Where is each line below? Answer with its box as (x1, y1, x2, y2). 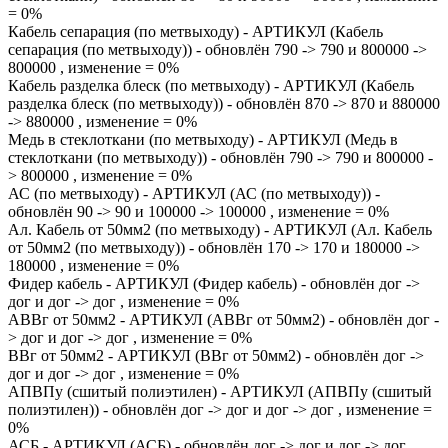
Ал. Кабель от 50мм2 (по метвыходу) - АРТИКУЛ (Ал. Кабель (8, 221, 432, 238)
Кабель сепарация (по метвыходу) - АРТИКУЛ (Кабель (8, 23, 383, 40)
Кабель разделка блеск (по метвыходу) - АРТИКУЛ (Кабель (8, 77, 414, 94)
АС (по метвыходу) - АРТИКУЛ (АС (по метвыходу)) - (8, 185, 380, 202)
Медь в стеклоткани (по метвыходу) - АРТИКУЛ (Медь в (8, 131, 398, 148)
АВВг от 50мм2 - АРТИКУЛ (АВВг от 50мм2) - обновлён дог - (8, 311, 439, 328)
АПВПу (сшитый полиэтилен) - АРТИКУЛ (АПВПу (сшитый (8, 383, 432, 400)
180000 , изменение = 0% (8, 257, 179, 274)
